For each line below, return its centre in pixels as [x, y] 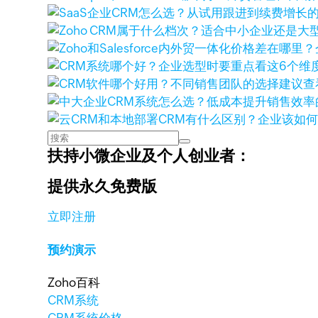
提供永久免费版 [103, 186]
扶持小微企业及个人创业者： [149, 156]
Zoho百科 [74, 283]
